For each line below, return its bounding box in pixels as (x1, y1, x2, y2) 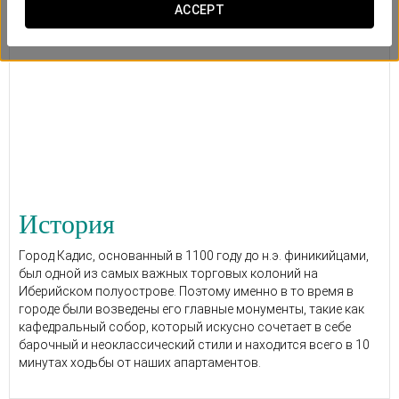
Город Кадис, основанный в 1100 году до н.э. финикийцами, (19, 248, 369, 263)
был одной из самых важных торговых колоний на (19, 266, 318, 281)
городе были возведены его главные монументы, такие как (19, 302, 364, 316)
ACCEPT (174, 3, 225, 17)
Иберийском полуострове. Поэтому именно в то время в (19, 284, 354, 298)
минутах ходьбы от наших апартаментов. (19, 355, 261, 370)
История (19, 209, 115, 239)
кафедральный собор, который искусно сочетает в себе (19, 320, 351, 334)
